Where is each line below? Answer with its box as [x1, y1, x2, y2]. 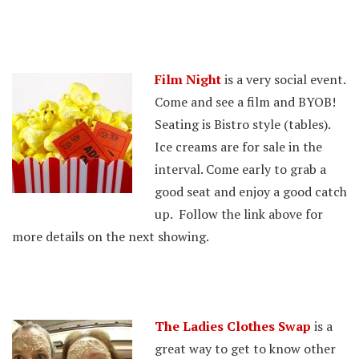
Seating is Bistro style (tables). [155, 115, 330, 133]
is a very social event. [221, 71, 345, 88]
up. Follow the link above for [155, 205, 323, 223]
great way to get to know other [155, 340, 336, 357]
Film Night [155, 71, 221, 88]
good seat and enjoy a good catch [155, 183, 347, 200]
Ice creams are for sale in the [155, 138, 322, 155]
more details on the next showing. [12, 228, 209, 245]
